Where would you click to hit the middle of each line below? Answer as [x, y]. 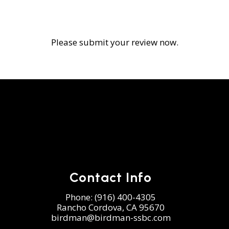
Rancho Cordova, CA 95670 [111, 208]
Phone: [80, 197]
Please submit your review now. [114, 42]
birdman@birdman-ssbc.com [111, 218]
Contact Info [111, 178]
